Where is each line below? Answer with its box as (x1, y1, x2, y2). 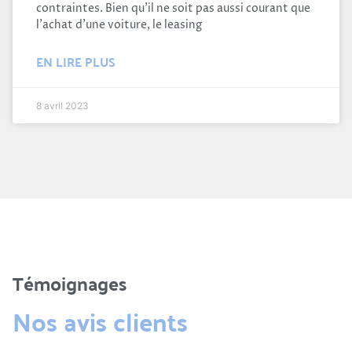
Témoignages (13, 266, 126, 300)
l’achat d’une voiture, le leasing (36, 16, 202, 32)
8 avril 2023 (36, 99, 89, 112)
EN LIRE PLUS (36, 49, 115, 73)
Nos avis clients (13, 297, 188, 344)
